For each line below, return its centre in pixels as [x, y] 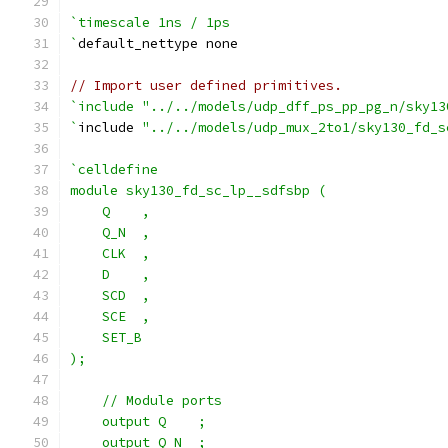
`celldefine [114, 169]
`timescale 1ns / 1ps [150, 22]
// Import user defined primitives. [206, 85]
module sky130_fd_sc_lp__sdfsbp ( [198, 190]
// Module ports [146, 400]
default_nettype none [158, 43]
